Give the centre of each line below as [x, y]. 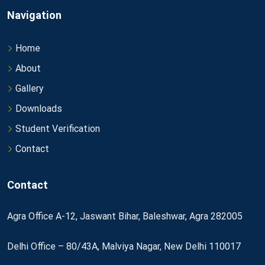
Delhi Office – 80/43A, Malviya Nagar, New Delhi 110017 [124, 246]
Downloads [39, 108]
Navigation [34, 15]
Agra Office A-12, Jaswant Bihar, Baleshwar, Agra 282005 [125, 216]
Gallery [30, 88]
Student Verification [58, 128]
